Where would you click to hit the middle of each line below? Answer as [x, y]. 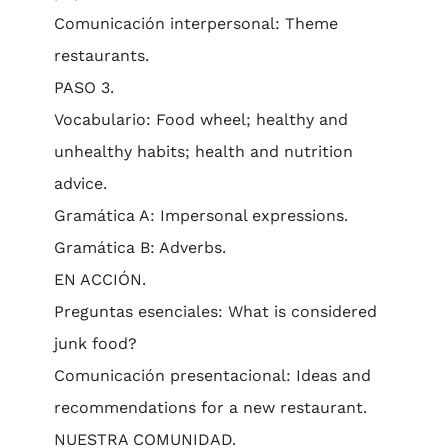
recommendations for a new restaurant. [210, 407]
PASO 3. [83, 87]
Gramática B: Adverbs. [139, 247]
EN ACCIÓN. [99, 279]
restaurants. [101, 55]
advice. [80, 183]
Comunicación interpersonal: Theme [195, 23]
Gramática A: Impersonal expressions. [200, 215]
